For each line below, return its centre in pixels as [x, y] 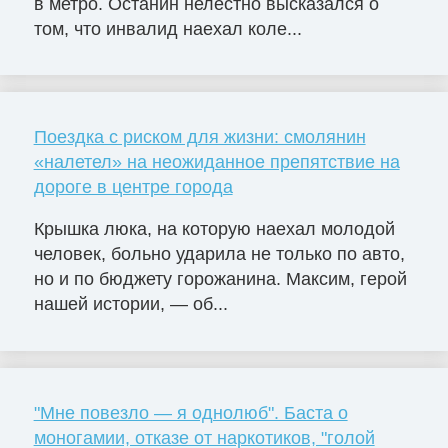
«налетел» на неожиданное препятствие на [216, 162]
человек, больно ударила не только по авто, [219, 254]
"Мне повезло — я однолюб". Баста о [190, 413]
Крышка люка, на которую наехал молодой [214, 229]
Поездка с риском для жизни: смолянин [199, 137]
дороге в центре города [133, 187]
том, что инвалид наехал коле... [167, 28]
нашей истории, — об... [130, 304]
